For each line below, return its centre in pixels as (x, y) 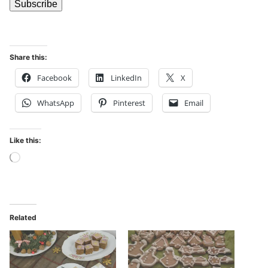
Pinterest (129, 103)
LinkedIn (126, 78)
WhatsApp (56, 103)
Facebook (54, 78)
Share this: (28, 57)
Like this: (25, 141)
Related (23, 218)
